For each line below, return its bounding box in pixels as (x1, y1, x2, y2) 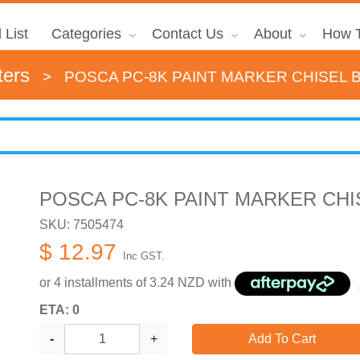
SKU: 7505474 (39, 217, 124, 231)
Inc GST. (123, 249, 165, 262)
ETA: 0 (39, 302, 80, 317)
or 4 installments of (39, 276, 149, 290)
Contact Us (151, 26, 223, 42)
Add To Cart (247, 331, 316, 346)
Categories (51, 26, 121, 42)
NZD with (174, 276, 235, 290)
